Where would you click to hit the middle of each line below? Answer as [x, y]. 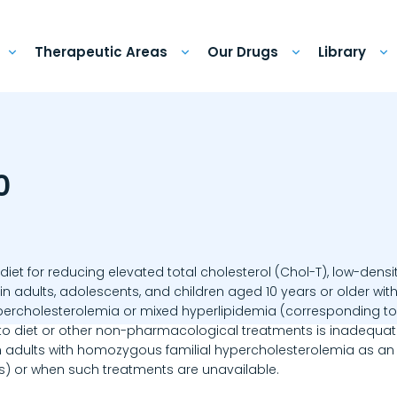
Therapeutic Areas [101, 51]
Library [343, 51]
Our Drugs [243, 51]
